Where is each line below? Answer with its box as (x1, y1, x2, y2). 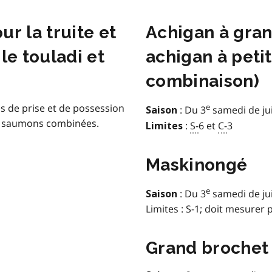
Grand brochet (146, 237, 269, 258)
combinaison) (146, 71, 259, 92)
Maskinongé (146, 154, 248, 175)
